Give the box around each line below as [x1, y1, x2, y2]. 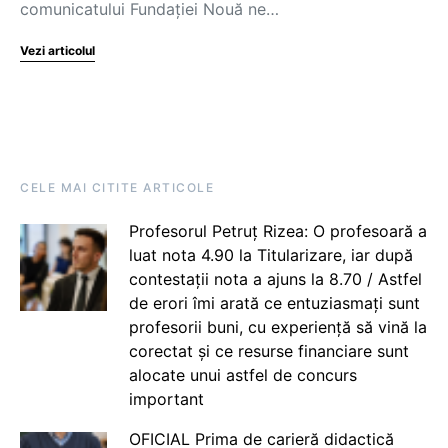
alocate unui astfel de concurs [128, 365, 357, 385]
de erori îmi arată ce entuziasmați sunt [128, 293, 420, 313]
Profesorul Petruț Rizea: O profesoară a [128, 221, 427, 241]
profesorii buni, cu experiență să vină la [128, 317, 427, 337]
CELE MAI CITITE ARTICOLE [20, 180, 214, 195]
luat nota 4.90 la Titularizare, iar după [128, 245, 413, 265]
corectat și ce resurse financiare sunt [128, 341, 409, 361]
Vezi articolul [20, 43, 95, 58]
